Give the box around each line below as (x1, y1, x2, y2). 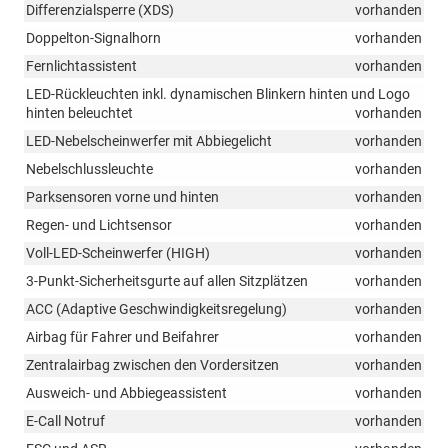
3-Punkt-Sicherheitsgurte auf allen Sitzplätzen (26, 272, 308, 289)
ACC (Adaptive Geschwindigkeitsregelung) (26, 300, 287, 317)
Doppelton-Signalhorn (26, 29, 161, 46)
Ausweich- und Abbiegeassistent (26, 384, 227, 401)
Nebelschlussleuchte (26, 160, 153, 177)
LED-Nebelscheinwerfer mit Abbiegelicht (26, 132, 272, 149)
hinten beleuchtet (26, 104, 133, 121)
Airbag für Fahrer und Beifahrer (26, 328, 219, 345)
